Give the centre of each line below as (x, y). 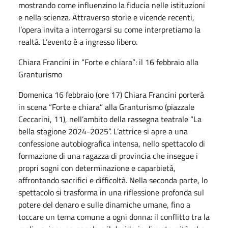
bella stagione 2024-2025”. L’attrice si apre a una (103, 131)
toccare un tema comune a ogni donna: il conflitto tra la (114, 217)
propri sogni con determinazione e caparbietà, (97, 168)
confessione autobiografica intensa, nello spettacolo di (112, 143)
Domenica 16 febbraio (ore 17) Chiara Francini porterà (111, 94)
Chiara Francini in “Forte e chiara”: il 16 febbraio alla (108, 62)
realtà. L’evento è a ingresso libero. (78, 41)
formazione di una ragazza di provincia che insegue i (108, 155)
